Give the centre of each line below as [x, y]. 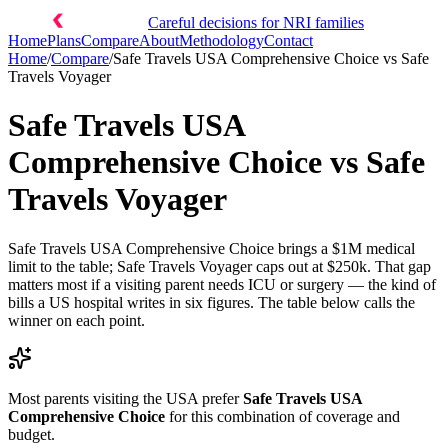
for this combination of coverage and [282, 416]
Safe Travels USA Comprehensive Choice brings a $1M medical [211, 248]
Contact [288, 40]
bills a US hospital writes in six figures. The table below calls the [211, 302]
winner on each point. [76, 320]
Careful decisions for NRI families [256, 22]
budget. [31, 434]
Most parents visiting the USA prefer [123, 398]
